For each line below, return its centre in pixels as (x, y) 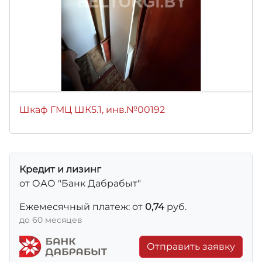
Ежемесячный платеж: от (82, 206)
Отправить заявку (191, 246)
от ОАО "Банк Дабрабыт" (80, 183)
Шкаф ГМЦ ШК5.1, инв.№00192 (92, 109)
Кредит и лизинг (60, 169)
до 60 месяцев (51, 220)
